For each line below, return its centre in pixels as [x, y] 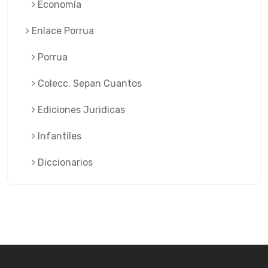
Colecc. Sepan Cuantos [89, 83]
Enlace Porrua [62, 31]
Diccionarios [64, 162]
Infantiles [58, 136]
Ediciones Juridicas [80, 110]
